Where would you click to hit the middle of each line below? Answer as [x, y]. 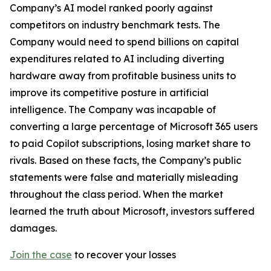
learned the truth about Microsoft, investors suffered [132, 211]
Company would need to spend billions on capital [124, 42]
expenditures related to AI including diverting [117, 59]
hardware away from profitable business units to [123, 76]
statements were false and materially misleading [124, 177]
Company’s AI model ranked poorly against [111, 8]
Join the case [41, 255]
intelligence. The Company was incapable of [113, 109]
